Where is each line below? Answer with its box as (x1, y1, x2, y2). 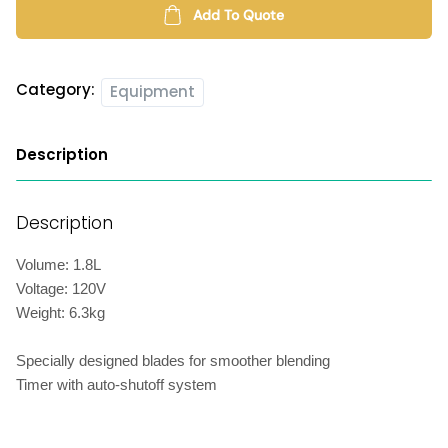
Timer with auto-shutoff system (16, 376, 217, 393)
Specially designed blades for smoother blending (16, 352, 330, 369)
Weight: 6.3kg (16, 304, 105, 321)
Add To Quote (192, 6, 284, 24)
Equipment (110, 81, 195, 102)
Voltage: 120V (16, 280, 106, 297)
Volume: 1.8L (16, 256, 101, 273)
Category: (16, 79, 95, 100)
